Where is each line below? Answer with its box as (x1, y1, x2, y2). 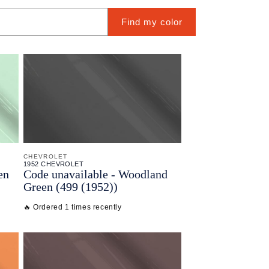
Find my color (121, 16, 183, 27)
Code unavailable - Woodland (23, 167, 168, 181)
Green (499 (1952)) (23, 180, 118, 193)
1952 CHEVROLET (23, 160, 84, 168)
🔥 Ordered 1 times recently (23, 202, 122, 211)
